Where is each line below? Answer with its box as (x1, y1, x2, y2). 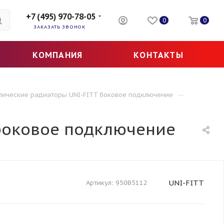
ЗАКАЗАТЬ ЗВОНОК (33, 23, 86, 30)
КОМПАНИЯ (32, 50, 83, 60)
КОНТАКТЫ (133, 50, 183, 60)
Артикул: (86, 178, 113, 187)
